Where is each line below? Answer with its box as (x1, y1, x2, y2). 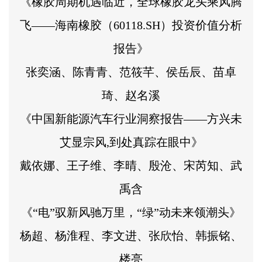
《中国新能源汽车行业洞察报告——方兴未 (20, 112, 242, 125)
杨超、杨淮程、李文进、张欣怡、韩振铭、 (20, 229, 242, 242)
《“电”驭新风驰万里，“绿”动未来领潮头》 (21, 205, 241, 219)
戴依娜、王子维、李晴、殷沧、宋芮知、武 (20, 158, 242, 172)
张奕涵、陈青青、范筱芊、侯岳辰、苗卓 (26, 65, 236, 78)
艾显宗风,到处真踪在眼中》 (59, 135, 203, 149)
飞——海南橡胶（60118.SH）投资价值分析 (20, 18, 242, 32)
